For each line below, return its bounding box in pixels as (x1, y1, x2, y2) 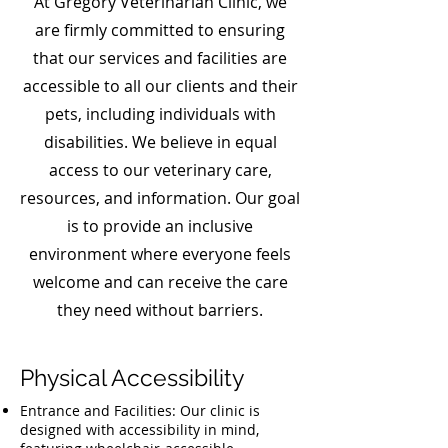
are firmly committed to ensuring (35, 19, 285, 41)
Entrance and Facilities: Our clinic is (20, 401, 260, 420)
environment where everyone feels (29, 243, 291, 265)
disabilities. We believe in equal (43, 131, 277, 153)
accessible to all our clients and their (22, 75, 298, 97)
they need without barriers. (57, 299, 263, 321)
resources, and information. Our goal (20, 187, 300, 209)
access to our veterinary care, (48, 159, 272, 181)
